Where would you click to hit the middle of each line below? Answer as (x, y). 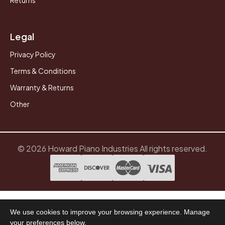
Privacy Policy (33, 54)
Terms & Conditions (43, 71)
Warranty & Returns (42, 87)
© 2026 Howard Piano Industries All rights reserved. (113, 148)
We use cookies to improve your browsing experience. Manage (110, 212)
